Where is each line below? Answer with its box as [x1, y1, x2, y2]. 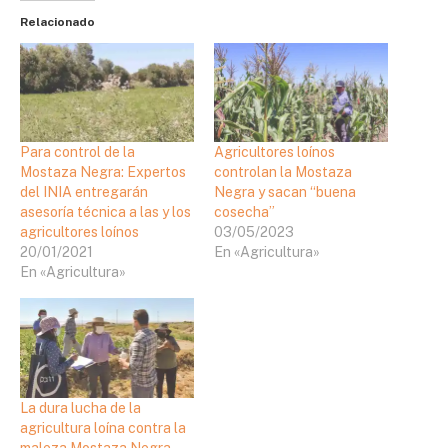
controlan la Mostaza [214, 164, 352, 181]
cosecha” [214, 204, 275, 221]
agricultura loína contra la [20, 419, 186, 436]
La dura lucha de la [20, 399, 141, 416]
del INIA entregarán [20, 184, 148, 201]
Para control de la [20, 144, 135, 161]
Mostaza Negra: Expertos [20, 164, 186, 181]
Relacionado [20, 14, 95, 29]
